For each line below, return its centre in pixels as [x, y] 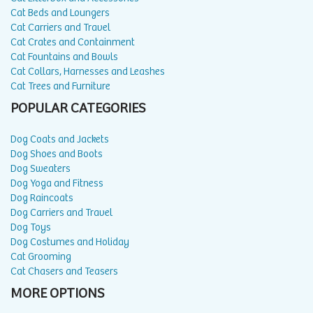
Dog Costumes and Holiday [70, 242]
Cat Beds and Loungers [60, 13]
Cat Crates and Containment [73, 42]
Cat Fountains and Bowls [64, 57]
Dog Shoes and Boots [57, 154]
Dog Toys [31, 227]
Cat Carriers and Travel [60, 27]
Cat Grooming [41, 256]
